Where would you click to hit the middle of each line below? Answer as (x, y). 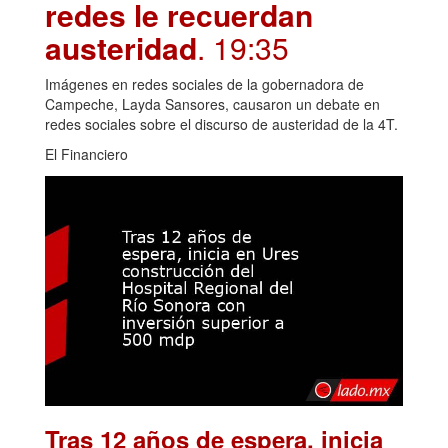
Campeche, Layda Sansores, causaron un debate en (212, 104)
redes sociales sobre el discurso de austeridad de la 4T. (221, 124)
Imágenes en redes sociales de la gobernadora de (204, 84)
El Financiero (86, 154)
